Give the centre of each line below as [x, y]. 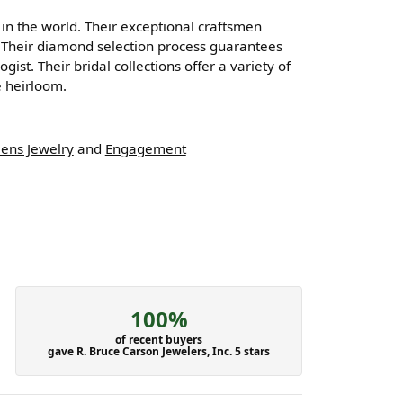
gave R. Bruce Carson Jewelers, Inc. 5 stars [159, 351]
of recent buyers [159, 339]
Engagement [145, 149]
